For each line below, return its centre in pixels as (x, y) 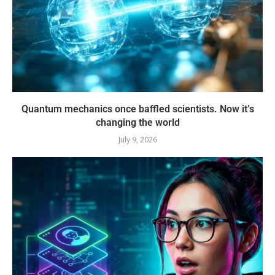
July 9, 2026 (137, 139)
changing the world (137, 122)
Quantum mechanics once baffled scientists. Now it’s (137, 109)
